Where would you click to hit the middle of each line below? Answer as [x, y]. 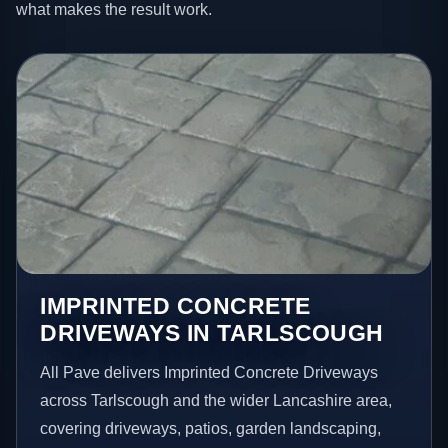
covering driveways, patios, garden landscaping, [211, 428]
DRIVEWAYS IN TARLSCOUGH [212, 332]
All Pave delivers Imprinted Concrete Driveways [209, 372]
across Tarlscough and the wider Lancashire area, [216, 400]
